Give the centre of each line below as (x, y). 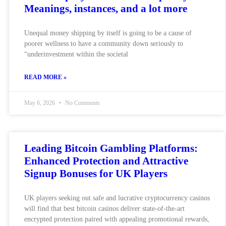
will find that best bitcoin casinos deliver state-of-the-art (104, 208)
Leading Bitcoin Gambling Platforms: (111, 148)
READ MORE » (45, 77)
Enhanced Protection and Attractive (106, 161)
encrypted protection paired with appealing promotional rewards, (117, 219)
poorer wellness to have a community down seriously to (104, 43)
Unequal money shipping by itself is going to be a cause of (108, 33)
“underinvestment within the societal (76, 54)
